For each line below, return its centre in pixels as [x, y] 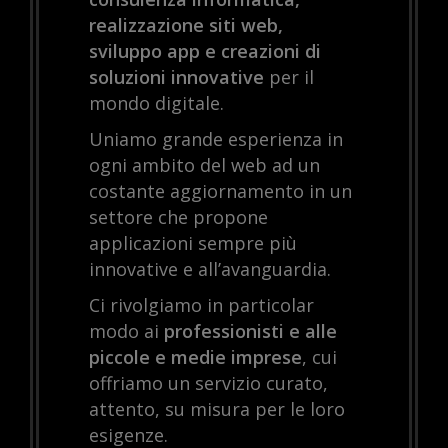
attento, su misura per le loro [217, 409]
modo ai [126, 331]
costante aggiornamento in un [220, 191]
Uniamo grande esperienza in [216, 139]
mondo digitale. [156, 103]
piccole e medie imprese [195, 357]
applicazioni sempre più [193, 243]
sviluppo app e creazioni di [205, 51]
